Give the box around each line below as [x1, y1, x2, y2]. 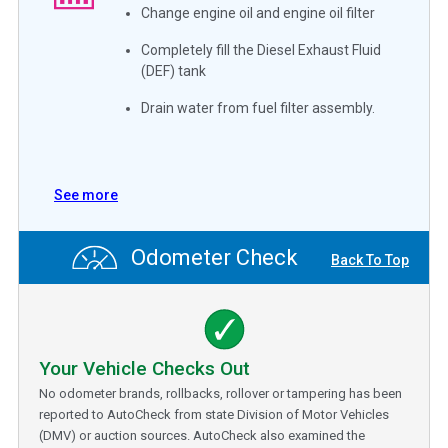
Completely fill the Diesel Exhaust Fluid [141, 41, 382, 58]
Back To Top [331, 252, 409, 269]
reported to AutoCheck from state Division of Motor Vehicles [39, 406, 389, 422]
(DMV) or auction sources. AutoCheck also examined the [39, 427, 365, 443]
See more [54, 186, 118, 203]
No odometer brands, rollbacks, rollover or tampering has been [39, 385, 402, 401]
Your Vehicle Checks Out [39, 356, 250, 380]
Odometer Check [125, 245, 298, 271]
